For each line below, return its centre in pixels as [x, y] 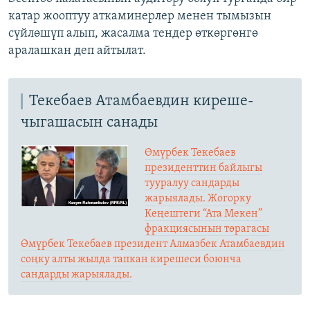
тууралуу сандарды [192, 184]
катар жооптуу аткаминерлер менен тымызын [140, 17]
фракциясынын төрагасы [207, 229]
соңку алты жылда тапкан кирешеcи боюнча [131, 260]
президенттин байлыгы [204, 168]
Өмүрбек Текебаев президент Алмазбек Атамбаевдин [153, 245]
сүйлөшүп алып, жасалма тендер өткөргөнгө [133, 34]
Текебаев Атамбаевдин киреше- [142, 102]
